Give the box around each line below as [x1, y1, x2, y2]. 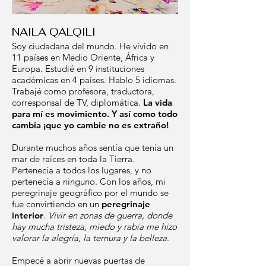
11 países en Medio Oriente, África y [12, 51, 154, 63]
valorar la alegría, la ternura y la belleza [12, 232, 167, 243]
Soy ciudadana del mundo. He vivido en [12, 40, 169, 52]
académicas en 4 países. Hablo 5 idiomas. [12, 74, 176, 85]
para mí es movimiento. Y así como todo [12, 107, 178, 119]
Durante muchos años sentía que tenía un [12, 141, 173, 153]
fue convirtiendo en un [12, 198, 99, 210]
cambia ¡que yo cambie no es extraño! [12, 119, 169, 131]
